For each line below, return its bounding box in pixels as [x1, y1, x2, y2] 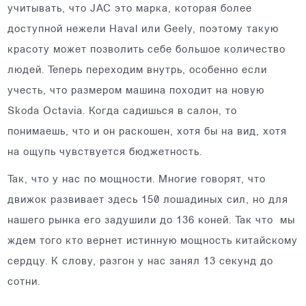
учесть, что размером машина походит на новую [8, 85, 265, 96]
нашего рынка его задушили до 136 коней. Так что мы [8, 215, 296, 226]
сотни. [8, 277, 41, 288]
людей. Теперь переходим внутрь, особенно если [8, 65, 268, 76]
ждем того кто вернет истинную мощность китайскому [8, 236, 298, 247]
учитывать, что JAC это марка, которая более [8, 3, 253, 14]
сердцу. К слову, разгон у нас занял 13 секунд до [8, 256, 274, 267]
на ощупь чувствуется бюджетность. [8, 147, 203, 158]
